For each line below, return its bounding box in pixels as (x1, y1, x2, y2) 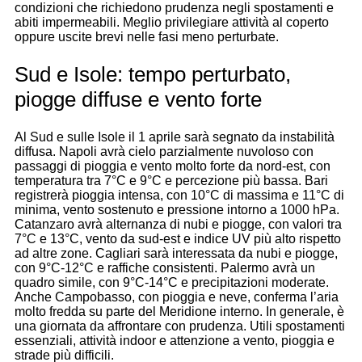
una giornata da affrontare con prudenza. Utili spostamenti (15, 318, 345, 333)
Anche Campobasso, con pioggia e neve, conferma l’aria (15, 289, 339, 304)
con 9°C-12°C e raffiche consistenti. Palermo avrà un (15, 260, 315, 275)
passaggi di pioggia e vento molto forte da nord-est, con (15, 158, 330, 173)
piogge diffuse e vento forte (15, 87, 262, 112)
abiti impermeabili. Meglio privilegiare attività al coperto (15, 15, 329, 30)
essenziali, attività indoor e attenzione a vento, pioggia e (15, 333, 335, 347)
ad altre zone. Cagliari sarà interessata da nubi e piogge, (15, 246, 338, 260)
